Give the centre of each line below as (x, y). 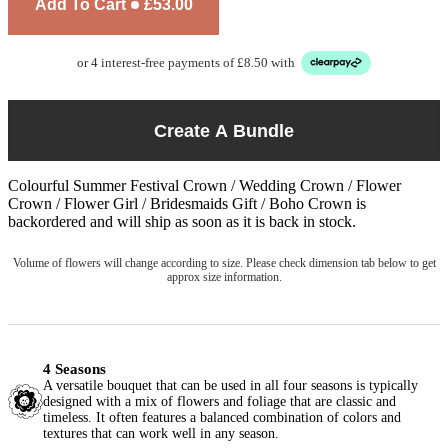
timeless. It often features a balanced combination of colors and (222, 418)
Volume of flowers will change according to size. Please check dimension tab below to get (224, 263)
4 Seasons (74, 369)
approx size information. (224, 277)
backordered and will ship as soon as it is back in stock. (182, 222)
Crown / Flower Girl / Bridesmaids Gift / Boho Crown (182, 204)
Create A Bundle (224, 130)
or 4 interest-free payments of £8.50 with (186, 62)
